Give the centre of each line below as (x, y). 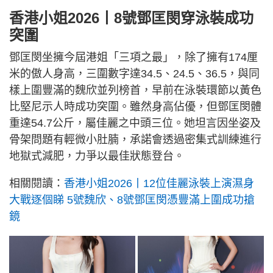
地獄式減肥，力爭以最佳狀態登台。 (97, 156)
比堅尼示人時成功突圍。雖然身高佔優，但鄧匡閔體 (135, 107)
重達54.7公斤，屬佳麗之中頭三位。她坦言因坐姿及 (135, 123)
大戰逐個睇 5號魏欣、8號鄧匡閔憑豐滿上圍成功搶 (132, 200)
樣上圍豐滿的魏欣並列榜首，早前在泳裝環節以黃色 (135, 90)
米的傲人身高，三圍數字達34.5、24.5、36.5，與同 (134, 74)
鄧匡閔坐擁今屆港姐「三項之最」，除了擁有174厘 (133, 58)
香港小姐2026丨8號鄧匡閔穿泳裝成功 (131, 18)
